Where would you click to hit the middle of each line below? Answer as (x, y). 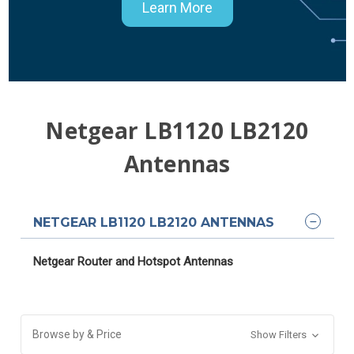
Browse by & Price (77, 334)
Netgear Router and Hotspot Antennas (133, 261)
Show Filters (280, 334)
